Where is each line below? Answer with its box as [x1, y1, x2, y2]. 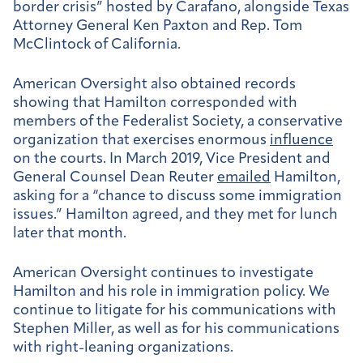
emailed [217, 169, 271, 186]
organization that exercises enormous [13, 132, 270, 148]
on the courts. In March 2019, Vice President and [13, 151, 331, 167]
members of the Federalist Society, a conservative [13, 113, 343, 130]
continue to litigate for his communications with [13, 302, 336, 318]
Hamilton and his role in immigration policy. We [13, 284, 330, 300]
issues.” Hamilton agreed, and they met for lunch [13, 207, 338, 223]
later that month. [13, 225, 130, 241]
